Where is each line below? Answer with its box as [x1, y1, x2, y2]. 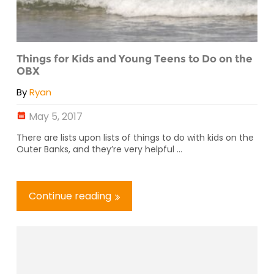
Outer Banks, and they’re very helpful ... [17, 143, 182, 156]
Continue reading [29, 189, 111, 204]
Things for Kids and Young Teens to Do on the [17, 52, 253, 65]
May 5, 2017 [29, 109, 83, 124]
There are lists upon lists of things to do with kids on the [17, 131, 254, 144]
